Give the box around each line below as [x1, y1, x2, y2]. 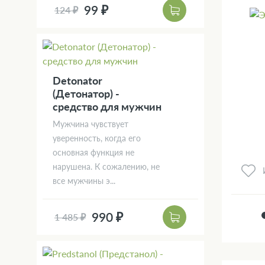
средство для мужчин [53, 99, 161, 113]
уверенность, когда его [53, 132, 141, 143]
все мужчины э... [53, 175, 115, 186]
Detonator [53, 73, 102, 87]
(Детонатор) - [53, 86, 119, 100]
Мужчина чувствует [53, 118, 128, 129]
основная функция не [53, 147, 134, 157]
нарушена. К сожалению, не [53, 161, 160, 172]
